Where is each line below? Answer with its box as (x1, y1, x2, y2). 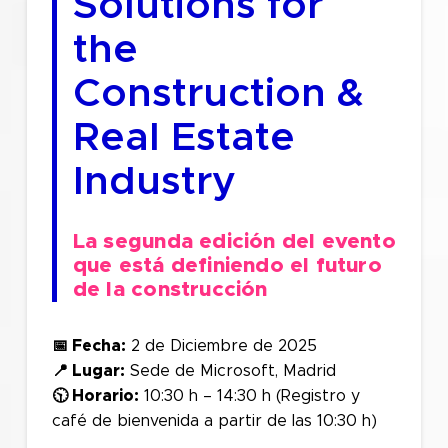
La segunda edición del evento (72, 231, 396, 252)
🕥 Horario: (51, 388, 139, 404)
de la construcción (72, 279, 268, 300)
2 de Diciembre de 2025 (125, 338, 317, 354)
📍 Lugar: (51, 363, 125, 379)
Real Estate (72, 118, 295, 158)
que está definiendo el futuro (72, 255, 382, 276)
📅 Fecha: (51, 338, 126, 354)
